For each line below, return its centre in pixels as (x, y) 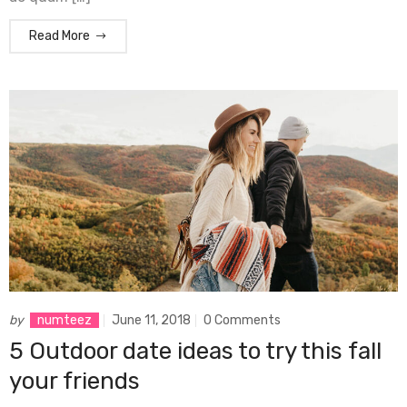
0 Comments (242, 321)
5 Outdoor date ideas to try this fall (195, 352)
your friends (74, 382)
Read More (60, 35)
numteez (65, 321)
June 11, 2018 (151, 321)
